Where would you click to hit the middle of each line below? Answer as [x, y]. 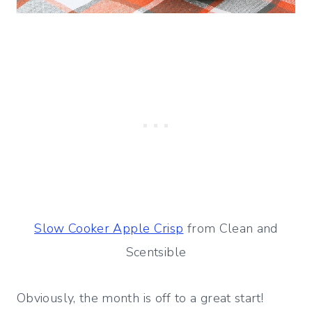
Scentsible [156, 252]
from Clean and [231, 228]
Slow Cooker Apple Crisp [109, 228]
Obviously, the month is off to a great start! [142, 298]
